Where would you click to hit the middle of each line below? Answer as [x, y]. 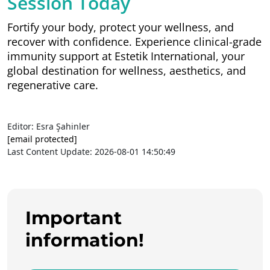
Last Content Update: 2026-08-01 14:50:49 [91, 152]
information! [85, 240]
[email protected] [42, 139]
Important [74, 218]
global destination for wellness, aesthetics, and [127, 71]
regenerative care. [53, 85]
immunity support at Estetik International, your [126, 56]
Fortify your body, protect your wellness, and [121, 27]
